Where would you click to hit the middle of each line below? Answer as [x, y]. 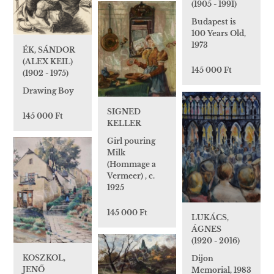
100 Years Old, [219, 34]
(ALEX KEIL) [48, 62]
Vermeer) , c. [131, 176]
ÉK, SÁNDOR [49, 50]
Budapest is [214, 22]
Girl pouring [131, 141]
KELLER [124, 124]
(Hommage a [131, 165]
